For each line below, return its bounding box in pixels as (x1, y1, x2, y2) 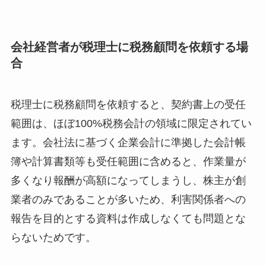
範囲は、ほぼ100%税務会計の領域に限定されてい (10, 117, 252, 129)
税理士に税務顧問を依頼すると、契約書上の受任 (10, 98, 246, 110)
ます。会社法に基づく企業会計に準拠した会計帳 (10, 136, 246, 148)
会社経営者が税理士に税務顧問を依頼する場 (10, 40, 248, 54)
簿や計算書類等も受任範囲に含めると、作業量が (10, 155, 246, 167)
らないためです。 (10, 231, 96, 243)
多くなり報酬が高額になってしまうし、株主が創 (10, 174, 246, 186)
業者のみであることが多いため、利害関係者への (10, 193, 246, 205)
